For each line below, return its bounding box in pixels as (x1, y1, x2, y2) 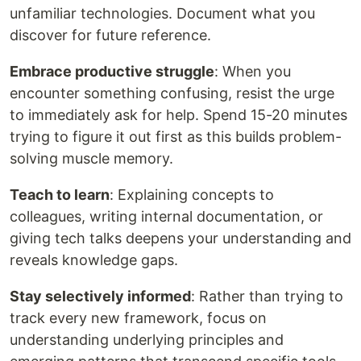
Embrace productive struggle (10, 63, 214, 80)
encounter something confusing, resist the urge (10, 85, 334, 102)
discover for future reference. (10, 27, 211, 44)
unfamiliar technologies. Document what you (10, 5, 315, 22)
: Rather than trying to (191, 288, 343, 305)
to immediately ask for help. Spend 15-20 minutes (10, 106, 347, 123)
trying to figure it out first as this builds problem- (10, 128, 342, 145)
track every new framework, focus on (10, 309, 267, 326)
